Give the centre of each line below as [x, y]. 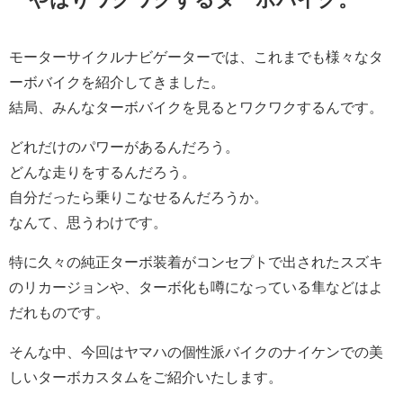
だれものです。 [59, 313]
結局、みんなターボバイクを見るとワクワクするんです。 [196, 107]
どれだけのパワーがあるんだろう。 [124, 147]
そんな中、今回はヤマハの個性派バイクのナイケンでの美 [196, 352]
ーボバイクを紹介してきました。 [117, 82]
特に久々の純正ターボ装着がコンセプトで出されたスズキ [196, 262]
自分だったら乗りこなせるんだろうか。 [139, 197]
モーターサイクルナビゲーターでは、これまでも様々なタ [196, 57]
